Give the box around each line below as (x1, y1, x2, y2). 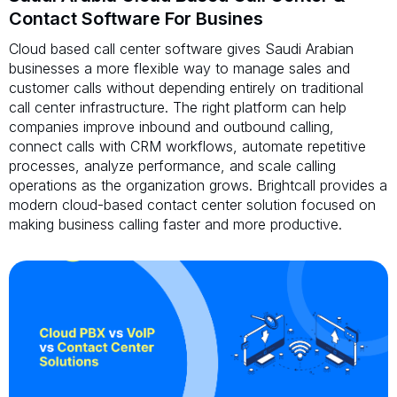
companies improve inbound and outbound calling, (9, 117, 334, 136)
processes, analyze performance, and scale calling (9, 156, 336, 175)
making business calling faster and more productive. (9, 214, 342, 233)
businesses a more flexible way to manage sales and (9, 58, 350, 77)
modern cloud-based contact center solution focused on (9, 195, 376, 214)
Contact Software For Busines (9, 7, 263, 29)
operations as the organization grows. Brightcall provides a (9, 175, 387, 194)
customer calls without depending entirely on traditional (9, 78, 363, 97)
